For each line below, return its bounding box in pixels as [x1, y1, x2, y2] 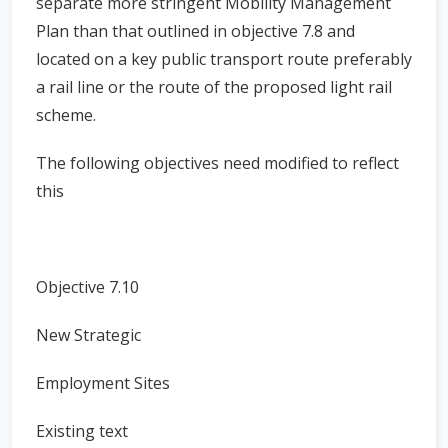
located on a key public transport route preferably [36, 48, 412, 70]
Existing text [36, 420, 152, 442]
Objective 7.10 [36, 276, 139, 298]
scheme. [36, 104, 96, 126]
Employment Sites [36, 372, 170, 394]
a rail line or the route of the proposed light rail [36, 76, 392, 98]
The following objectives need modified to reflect [36, 152, 399, 174]
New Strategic [36, 324, 141, 346]
